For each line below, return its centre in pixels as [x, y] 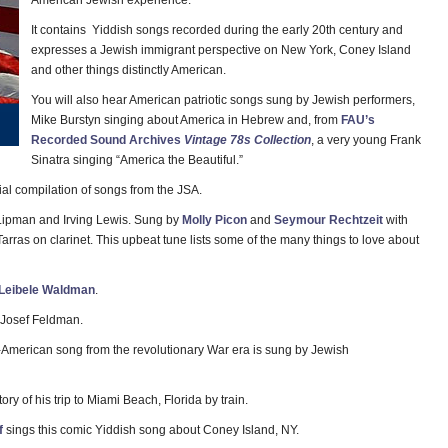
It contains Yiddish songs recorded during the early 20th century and [217, 30]
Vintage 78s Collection [248, 140]
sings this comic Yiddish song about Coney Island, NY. [151, 430]
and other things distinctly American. [129, 70]
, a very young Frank [366, 140]
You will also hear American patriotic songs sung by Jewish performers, [223, 100]
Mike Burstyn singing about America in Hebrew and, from [186, 120]
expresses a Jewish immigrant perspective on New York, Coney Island [221, 50]
